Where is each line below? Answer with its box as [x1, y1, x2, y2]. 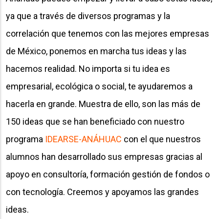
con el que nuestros [122, 133, 201, 144]
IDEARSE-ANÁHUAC [45, 133, 122, 144]
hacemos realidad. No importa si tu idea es [6, 63, 170, 74]
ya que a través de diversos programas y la [6, 10, 170, 21]
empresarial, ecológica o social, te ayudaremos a [6, 81, 193, 91]
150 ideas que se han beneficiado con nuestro [6, 116, 184, 127]
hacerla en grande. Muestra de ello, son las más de [6, 98, 200, 109]
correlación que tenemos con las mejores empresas [6, 28, 209, 39]
